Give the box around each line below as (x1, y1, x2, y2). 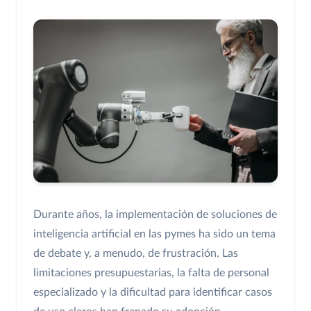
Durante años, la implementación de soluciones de (33, 209, 277, 221)
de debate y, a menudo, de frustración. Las (33, 248, 238, 260)
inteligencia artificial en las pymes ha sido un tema (33, 228, 276, 240)
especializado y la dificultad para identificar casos (33, 287, 272, 299)
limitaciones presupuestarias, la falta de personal (33, 267, 269, 279)
